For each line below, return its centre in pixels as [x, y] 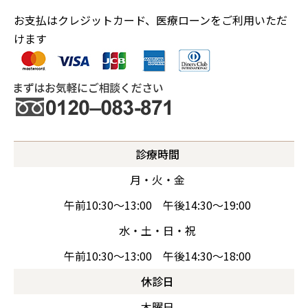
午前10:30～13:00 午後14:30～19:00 [157, 205]
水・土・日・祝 [157, 230]
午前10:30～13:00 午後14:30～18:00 [157, 255]
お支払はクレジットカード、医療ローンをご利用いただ [151, 20]
